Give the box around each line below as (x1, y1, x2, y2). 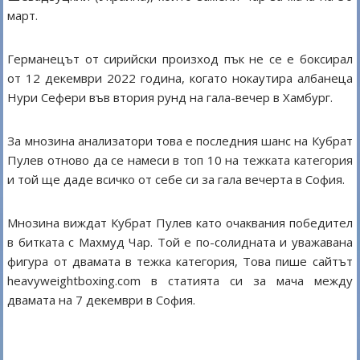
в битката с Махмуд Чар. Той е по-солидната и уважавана (7, 234, 353, 251)
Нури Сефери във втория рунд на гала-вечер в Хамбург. (7, 89, 333, 106)
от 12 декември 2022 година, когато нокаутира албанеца (7, 70, 353, 87)
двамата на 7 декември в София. (7, 292, 196, 309)
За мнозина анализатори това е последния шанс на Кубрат (7, 133, 353, 149)
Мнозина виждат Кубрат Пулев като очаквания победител (7, 215, 353, 231)
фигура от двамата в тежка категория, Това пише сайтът (7, 253, 353, 270)
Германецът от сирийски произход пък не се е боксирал (7, 51, 353, 67)
